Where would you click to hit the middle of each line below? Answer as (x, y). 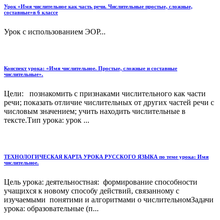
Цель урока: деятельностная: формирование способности (101, 182)
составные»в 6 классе (31, 13)
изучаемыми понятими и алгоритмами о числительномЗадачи (109, 200)
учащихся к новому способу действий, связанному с (93, 191)
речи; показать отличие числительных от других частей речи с (109, 103)
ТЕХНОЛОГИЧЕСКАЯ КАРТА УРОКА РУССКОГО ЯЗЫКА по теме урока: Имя (106, 157)
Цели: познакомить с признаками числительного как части (105, 94)
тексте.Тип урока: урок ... (47, 120)
